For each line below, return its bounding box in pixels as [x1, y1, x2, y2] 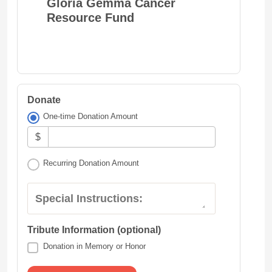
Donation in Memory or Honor [43, 242, 146, 251]
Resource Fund [47, 10, 134, 24]
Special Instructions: [35, 192, 143, 205]
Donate [27, 94, 61, 105]
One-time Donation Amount [43, 111, 138, 121]
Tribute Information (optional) [27, 225, 161, 236]
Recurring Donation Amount [43, 158, 140, 168]
